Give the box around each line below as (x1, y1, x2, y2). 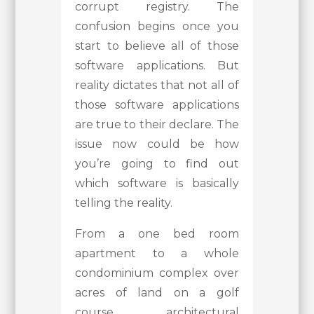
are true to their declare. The (75, 118, 239, 132)
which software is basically (75, 177, 239, 191)
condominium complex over (75, 266, 239, 280)
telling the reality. (75, 196, 173, 210)
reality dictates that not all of (75, 78, 239, 93)
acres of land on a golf (75, 286, 239, 300)
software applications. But (75, 59, 239, 73)
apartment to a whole (75, 247, 239, 261)
